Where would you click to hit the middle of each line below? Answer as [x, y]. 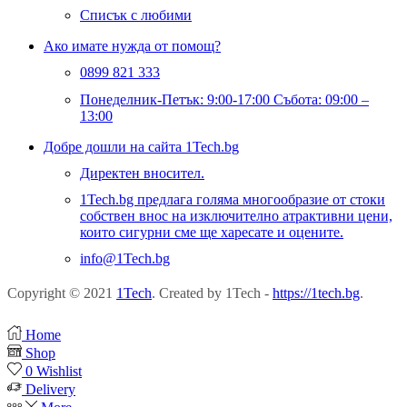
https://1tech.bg [316, 293]
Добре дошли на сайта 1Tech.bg [141, 146]
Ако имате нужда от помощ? [132, 46]
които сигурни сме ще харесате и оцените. [212, 232]
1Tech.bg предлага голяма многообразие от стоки [233, 199]
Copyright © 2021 [62, 293]
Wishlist [59, 372]
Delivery [50, 390]
